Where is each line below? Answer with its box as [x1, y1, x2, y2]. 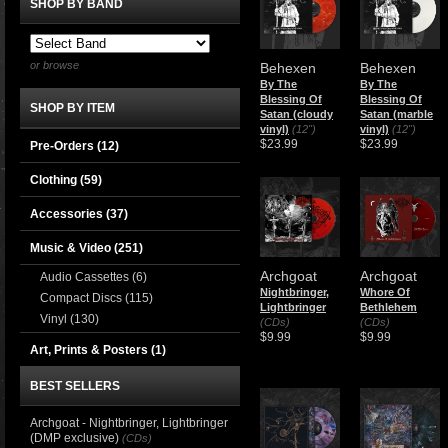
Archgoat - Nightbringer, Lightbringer [30, 416, 228, 430]
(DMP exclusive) [30, 431, 119, 445]
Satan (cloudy [260, 108, 333, 120]
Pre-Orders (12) [30, 139, 119, 153]
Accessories [30, 207, 106, 221]
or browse [30, 59, 79, 71]
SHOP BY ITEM [30, 101, 115, 115]
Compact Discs [40, 291, 125, 305]
